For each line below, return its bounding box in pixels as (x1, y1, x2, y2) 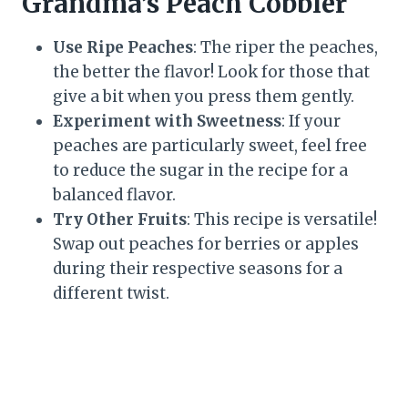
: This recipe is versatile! (187, 209, 377, 230)
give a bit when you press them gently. (53, 87, 354, 107)
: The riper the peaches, (193, 37, 378, 58)
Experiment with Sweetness (53, 111, 281, 132)
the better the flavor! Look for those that (53, 62, 370, 83)
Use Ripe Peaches (53, 37, 193, 58)
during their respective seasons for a (53, 259, 342, 280)
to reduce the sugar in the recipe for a (53, 160, 348, 181)
